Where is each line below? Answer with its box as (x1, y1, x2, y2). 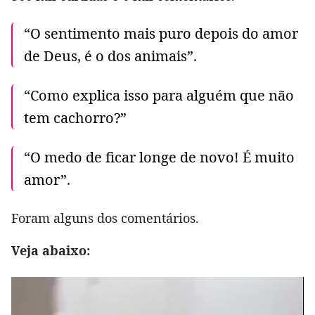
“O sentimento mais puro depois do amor (24, 23, 298, 43)
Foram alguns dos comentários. (11, 209, 199, 226)
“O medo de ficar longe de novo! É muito (24, 147, 295, 167)
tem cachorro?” (24, 108, 127, 127)
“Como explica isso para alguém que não (24, 85, 294, 105)
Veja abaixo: (11, 241, 90, 259)
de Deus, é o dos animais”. (24, 46, 197, 65)
